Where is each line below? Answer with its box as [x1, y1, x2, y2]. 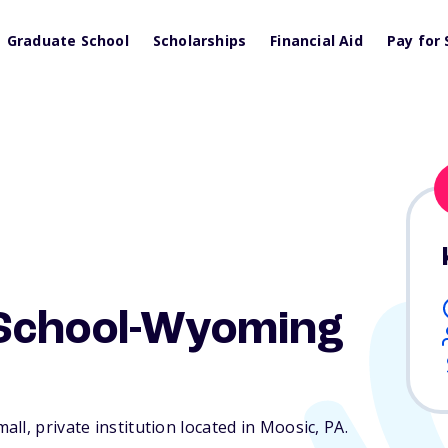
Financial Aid [270, 31, 363, 50]
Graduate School [6, 31, 129, 50]
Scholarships [152, 31, 247, 50]
